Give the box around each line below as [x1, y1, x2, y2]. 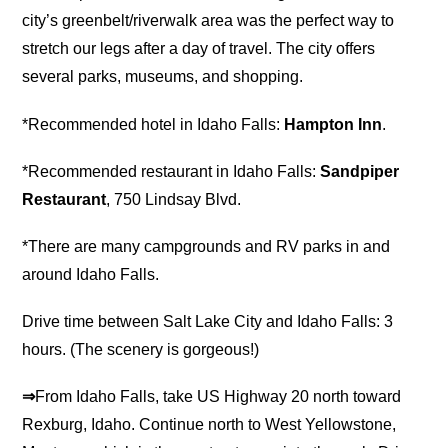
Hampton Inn [284, 115, 383, 133]
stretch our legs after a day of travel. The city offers [22, 40, 376, 58]
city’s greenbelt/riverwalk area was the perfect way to [22, 12, 395, 30]
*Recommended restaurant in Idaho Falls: [22, 162, 321, 180]
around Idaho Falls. [22, 266, 160, 283]
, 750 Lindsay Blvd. [106, 190, 242, 208]
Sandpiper [320, 162, 400, 180]
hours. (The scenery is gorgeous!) [22, 341, 260, 359]
